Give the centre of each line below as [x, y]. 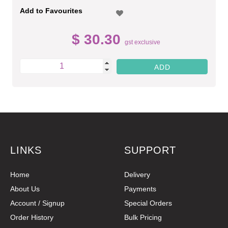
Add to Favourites [51, 11]
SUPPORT [150, 150]
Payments [140, 189]
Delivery [137, 175]
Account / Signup [37, 203]
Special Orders [148, 203]
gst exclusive [142, 42]
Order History [32, 217]
